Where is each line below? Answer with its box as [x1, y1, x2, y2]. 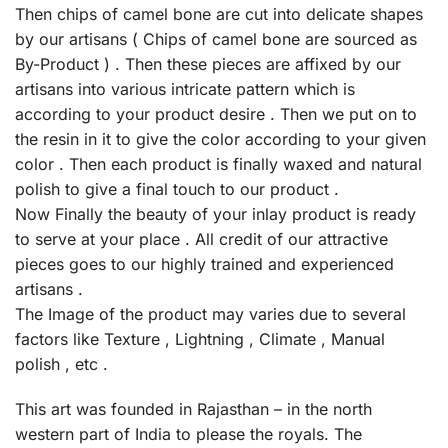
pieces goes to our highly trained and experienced [15, 253, 394, 274]
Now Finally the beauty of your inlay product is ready [15, 203, 416, 224]
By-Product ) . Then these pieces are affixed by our [15, 53, 401, 74]
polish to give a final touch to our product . [15, 178, 339, 199]
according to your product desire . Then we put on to [15, 103, 417, 124]
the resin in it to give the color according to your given [15, 128, 426, 149]
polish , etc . [15, 353, 108, 374]
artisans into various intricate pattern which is [15, 78, 355, 99]
